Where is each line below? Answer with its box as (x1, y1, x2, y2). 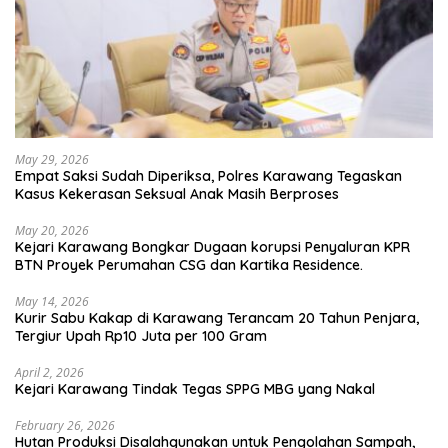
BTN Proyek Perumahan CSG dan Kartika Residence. (15, 255, 367, 274)
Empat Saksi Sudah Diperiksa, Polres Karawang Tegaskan (15, 166, 402, 185)
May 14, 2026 (15, 292, 89, 310)
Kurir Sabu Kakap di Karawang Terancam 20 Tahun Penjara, (15, 308, 419, 327)
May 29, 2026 (15, 150, 89, 168)
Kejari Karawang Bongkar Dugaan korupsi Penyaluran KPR (15, 237, 410, 256)
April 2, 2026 (15, 363, 84, 381)
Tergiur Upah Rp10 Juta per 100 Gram (15, 326, 267, 345)
